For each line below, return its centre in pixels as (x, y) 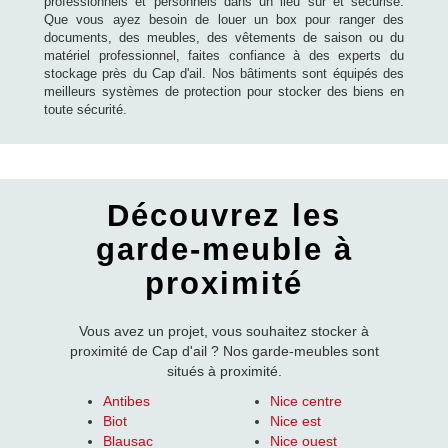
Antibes (126, 400)
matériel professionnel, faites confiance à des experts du (224, 55)
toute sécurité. (85, 109)
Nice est (295, 420)
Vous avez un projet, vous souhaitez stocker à (224, 330)
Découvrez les (224, 215)
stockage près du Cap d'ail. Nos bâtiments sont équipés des (224, 73)
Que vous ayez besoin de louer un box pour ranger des (224, 19)
